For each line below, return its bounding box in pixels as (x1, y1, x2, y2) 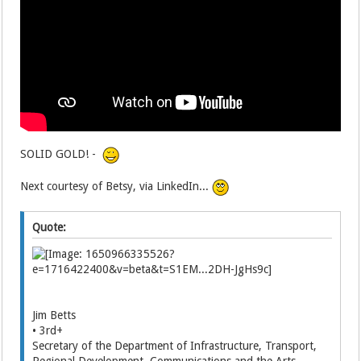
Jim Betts (32, 308, 77, 322)
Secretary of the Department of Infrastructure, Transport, (32, 338, 317, 352)
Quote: (32, 220, 67, 234)
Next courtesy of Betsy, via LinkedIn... (20, 180, 213, 193)
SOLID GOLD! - (20, 147, 103, 161)
